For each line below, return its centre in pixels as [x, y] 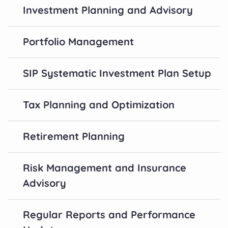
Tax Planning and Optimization [99, 105]
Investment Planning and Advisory [108, 10]
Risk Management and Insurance [105, 168]
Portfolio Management [78, 42]
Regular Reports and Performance [109, 215]
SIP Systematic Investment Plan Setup [117, 73]
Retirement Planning [74, 136]
